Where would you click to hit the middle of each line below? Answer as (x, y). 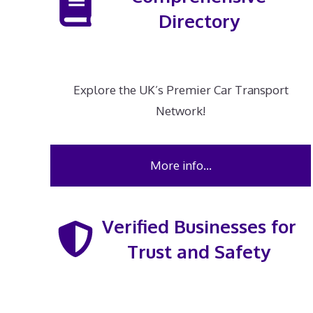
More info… (181, 165)
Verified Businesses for (199, 226)
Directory (199, 21)
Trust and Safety (199, 251)
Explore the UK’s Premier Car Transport (181, 90)
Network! (181, 111)
